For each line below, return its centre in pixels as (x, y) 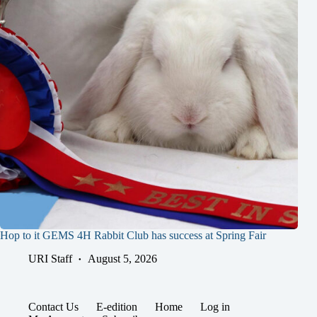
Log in (215, 307)
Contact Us (53, 307)
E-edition (117, 307)
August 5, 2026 (122, 258)
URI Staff (50, 258)
